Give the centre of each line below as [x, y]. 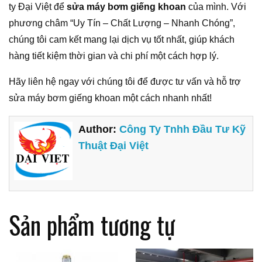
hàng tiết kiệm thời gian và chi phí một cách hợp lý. [114, 56]
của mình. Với [216, 7]
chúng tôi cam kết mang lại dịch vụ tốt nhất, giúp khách [122, 40]
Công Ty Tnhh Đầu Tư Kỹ [183, 129]
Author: [99, 129]
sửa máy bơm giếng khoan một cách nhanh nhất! [110, 98]
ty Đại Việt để [38, 7]
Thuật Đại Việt [114, 145]
